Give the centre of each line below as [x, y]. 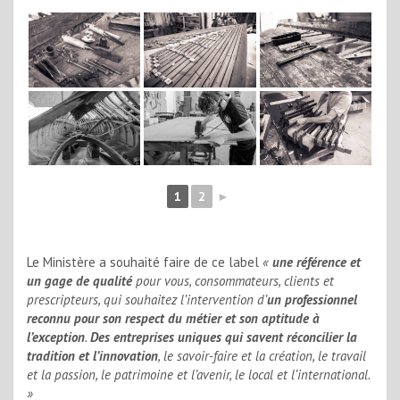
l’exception [56, 337]
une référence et [317, 262]
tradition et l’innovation [92, 356]
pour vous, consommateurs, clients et [235, 281]
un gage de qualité [81, 281]
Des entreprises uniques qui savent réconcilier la [224, 337]
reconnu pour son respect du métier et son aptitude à [173, 319]
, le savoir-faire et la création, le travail [262, 356]
